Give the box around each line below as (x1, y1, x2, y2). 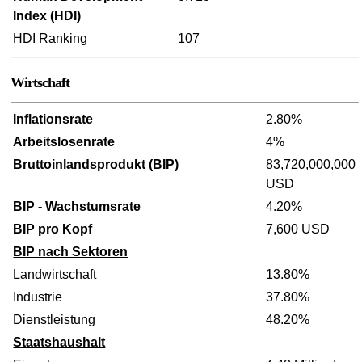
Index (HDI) (13, 9, 82, 23)
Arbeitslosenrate (13, 135, 116, 149)
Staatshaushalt (13, 335, 106, 350)
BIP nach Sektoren (13, 245, 128, 259)
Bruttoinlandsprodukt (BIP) (13, 158, 179, 172)
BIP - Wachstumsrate (13, 200, 141, 214)
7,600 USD (266, 222, 330, 237)
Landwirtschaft (13, 267, 97, 282)
